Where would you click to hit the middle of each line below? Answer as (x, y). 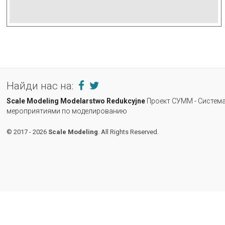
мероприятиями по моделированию (67, 111)
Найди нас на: (41, 86)
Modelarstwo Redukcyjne (103, 101)
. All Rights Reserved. (128, 132)
